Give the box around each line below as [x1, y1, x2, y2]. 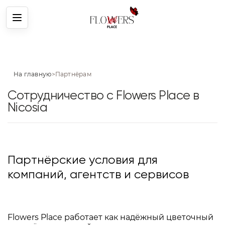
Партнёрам [55, 70, 91, 78]
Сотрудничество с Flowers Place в [8, 90, 199, 103]
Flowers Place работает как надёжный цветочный [8, 212, 213, 222]
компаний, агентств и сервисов [8, 169, 189, 181]
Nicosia [8, 102, 48, 115]
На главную [14, 70, 52, 78]
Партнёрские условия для [8, 154, 158, 167]
